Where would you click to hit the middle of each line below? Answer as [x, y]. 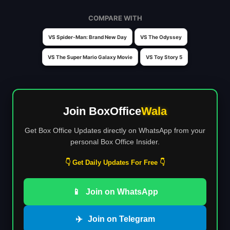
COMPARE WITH [115, 18]
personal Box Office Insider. [115, 142]
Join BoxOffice [102, 111]
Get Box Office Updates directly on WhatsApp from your [115, 130]
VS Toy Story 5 [164, 57]
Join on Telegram [121, 219]
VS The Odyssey [161, 37]
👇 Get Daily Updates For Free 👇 [115, 164]
